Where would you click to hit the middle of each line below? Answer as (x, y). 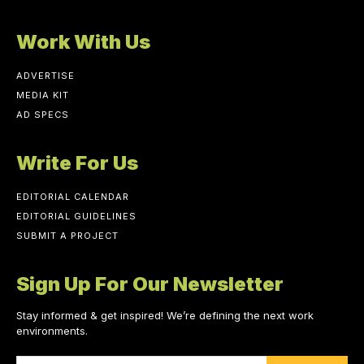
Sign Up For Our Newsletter (150, 284)
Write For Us (77, 163)
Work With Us (83, 42)
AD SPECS (43, 115)
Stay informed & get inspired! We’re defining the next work (165, 316)
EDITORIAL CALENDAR (73, 197)
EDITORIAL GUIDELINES (76, 217)
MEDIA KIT (43, 95)
